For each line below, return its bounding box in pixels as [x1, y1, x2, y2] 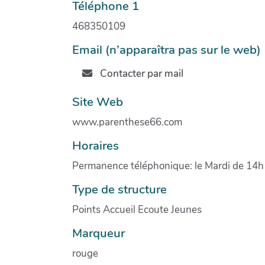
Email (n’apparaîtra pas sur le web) [72, 41, 261, 58]
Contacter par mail [97, 67, 183, 81]
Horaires [72, 137, 119, 154]
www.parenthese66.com [72, 115, 182, 129]
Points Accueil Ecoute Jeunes [72, 202, 202, 216]
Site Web [72, 93, 123, 110]
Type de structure [72, 180, 167, 198]
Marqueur [72, 224, 125, 241]
